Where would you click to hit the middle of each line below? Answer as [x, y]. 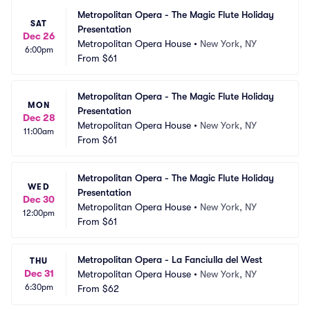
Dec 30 [39, 199]
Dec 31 [39, 273]
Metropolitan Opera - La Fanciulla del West [170, 259]
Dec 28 [39, 117]
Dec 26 [39, 36]
